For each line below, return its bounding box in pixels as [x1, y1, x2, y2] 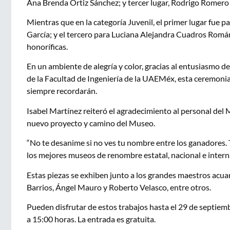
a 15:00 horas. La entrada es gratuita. [27, 214, 156, 224]
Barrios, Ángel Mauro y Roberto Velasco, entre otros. [27, 182, 211, 192]
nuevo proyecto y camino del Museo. [27, 118, 155, 128]
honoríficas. [27, 41, 68, 51]
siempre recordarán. [27, 86, 97, 96]
